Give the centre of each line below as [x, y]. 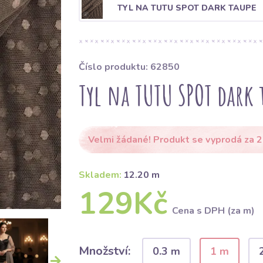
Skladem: [100, 175]
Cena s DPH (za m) [213, 211]
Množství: [104, 251]
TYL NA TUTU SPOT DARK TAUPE [187, 8]
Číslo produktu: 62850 [129, 67]
